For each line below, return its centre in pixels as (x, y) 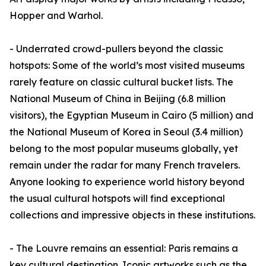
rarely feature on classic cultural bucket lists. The (121, 82)
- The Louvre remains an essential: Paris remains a (124, 248)
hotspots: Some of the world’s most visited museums (127, 66)
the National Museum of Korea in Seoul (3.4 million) (126, 132)
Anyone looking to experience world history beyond (127, 182)
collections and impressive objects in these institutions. (132, 215)
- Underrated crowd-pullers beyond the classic (116, 49)
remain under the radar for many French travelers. (125, 165)
